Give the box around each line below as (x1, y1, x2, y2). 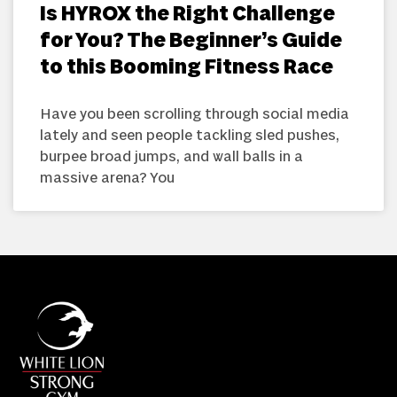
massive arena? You (40, 167, 175, 189)
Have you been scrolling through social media (40, 103, 349, 125)
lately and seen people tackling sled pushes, (40, 124, 339, 146)
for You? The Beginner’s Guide (40, 26, 342, 56)
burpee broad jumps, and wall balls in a (40, 145, 303, 167)
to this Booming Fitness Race (40, 52, 333, 82)
